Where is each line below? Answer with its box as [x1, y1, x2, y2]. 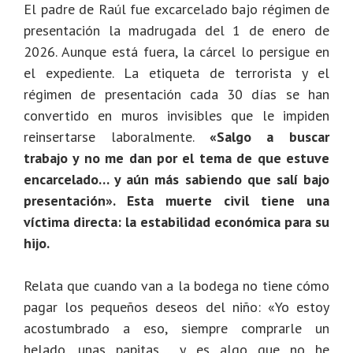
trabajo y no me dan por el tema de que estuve [24, 149, 329, 168]
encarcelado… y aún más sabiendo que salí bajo [24, 170, 329, 189]
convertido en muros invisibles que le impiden [24, 106, 329, 125]
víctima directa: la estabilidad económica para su [24, 213, 329, 232]
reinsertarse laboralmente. [24, 128, 210, 147]
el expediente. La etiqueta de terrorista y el [24, 64, 329, 83]
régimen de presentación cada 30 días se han [24, 85, 329, 104]
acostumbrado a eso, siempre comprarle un [24, 319, 329, 338]
